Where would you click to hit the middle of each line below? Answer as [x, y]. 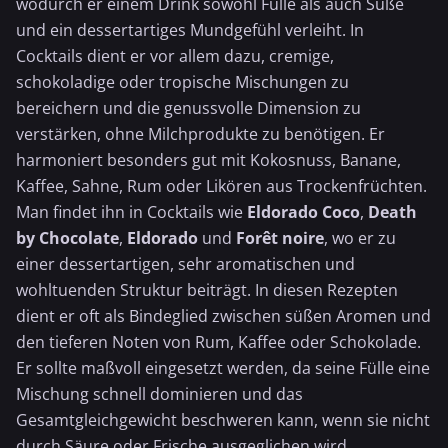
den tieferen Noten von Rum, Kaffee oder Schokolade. [218, 342]
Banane [368, 160]
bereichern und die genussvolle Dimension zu [188, 108]
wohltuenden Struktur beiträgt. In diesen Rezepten [207, 290]
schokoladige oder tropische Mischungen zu [182, 82]
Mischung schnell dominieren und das [159, 394]
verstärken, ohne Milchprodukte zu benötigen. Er [200, 134]
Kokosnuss [291, 160]
